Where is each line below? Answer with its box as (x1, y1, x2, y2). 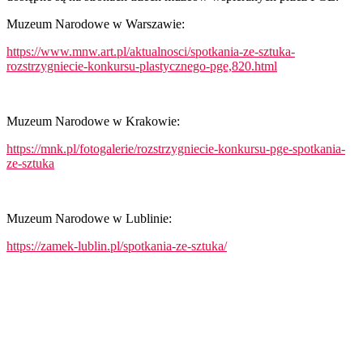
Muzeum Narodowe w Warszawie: (6, 16, 185, 31)
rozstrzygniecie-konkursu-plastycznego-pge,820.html (6, 58, 277, 73)
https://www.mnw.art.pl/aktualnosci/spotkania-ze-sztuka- (6, 44, 295, 58)
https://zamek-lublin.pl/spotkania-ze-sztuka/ (6, 238, 227, 253)
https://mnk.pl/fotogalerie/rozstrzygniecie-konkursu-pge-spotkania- (6, 141, 345, 156)
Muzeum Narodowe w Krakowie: (6, 113, 180, 128)
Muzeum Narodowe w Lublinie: (6, 211, 172, 225)
